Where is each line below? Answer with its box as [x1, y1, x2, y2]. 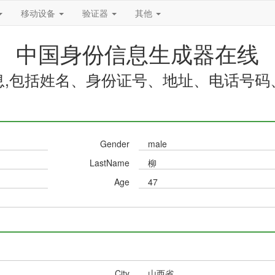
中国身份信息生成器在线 [16, 37, 259, 69]
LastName [89, 157, 130, 169]
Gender [99, 137, 130, 150]
